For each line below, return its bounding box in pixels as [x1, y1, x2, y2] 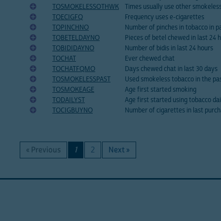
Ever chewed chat [125, 54, 175, 64]
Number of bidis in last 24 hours [125, 44, 213, 53]
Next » [109, 145, 130, 155]
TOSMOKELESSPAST [52, 75, 110, 84]
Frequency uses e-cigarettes [125, 13, 204, 22]
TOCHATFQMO [52, 65, 95, 74]
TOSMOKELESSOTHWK [52, 2, 119, 12]
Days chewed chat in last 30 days [125, 65, 218, 74]
